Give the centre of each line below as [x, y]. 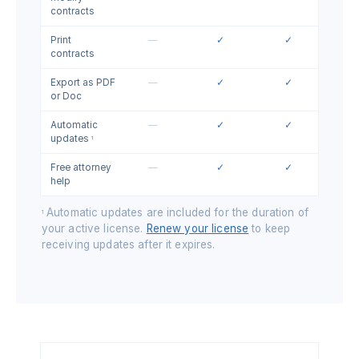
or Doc [66, 97]
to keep [270, 229]
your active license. [94, 229]
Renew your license [198, 229]
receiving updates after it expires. [128, 245]
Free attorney [81, 168]
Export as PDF [83, 83]
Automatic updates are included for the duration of [175, 213]
